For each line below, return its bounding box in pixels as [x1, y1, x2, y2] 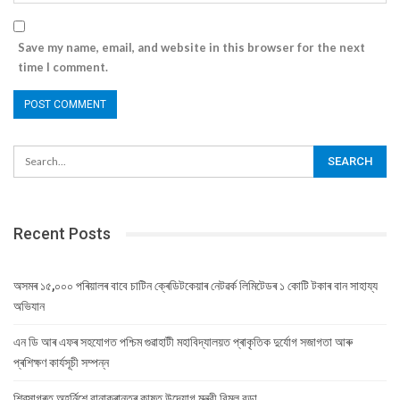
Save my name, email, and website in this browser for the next [18, 40, 365, 55]
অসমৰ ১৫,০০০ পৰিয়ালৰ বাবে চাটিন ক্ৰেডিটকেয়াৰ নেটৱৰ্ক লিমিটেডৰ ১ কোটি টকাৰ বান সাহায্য [13, 278, 378, 293]
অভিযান [13, 298, 45, 313]
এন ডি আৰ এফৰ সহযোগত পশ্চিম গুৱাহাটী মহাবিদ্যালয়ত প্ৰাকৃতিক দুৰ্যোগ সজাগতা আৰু [13, 334, 353, 349]
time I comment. [18, 60, 108, 75]
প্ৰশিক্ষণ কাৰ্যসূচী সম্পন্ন [13, 354, 109, 370]
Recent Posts [13, 224, 111, 244]
